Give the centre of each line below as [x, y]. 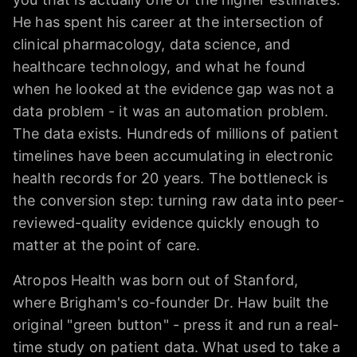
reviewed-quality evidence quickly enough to [166, 222]
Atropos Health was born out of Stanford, [156, 280]
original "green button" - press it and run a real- [176, 324]
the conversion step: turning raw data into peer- [178, 200]
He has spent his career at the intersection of [169, 22]
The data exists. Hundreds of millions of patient [176, 133]
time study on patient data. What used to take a [177, 347]
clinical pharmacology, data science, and [152, 44]
